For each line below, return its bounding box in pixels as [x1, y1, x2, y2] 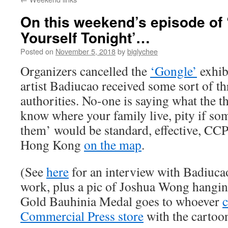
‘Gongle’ [150, 62, 197, 79]
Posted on [20, 46, 53, 56]
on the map [84, 136, 141, 153]
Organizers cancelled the [20, 62, 150, 79]
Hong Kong [20, 136, 84, 153]
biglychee [127, 46, 158, 56]
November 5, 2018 [55, 46, 116, 56]
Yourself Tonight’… [20, 27, 150, 48]
